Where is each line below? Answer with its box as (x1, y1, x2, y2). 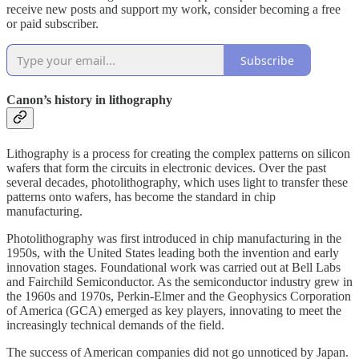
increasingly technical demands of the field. (6, 317, 224, 332)
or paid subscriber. (6, 17, 99, 31)
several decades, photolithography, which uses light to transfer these (6, 175, 348, 189)
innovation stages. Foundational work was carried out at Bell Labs (6, 260, 341, 274)
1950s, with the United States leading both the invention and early (6, 245, 339, 260)
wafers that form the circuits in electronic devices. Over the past (6, 160, 326, 175)
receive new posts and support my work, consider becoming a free (6, 2, 341, 17)
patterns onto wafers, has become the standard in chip (6, 189, 276, 204)
